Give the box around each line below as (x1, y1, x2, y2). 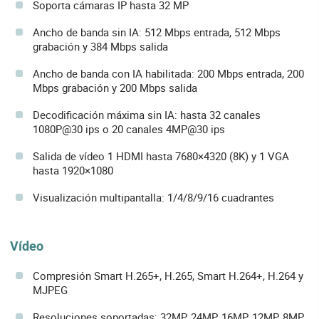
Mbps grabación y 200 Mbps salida (33, 80, 197, 95)
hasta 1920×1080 (33, 163, 113, 178)
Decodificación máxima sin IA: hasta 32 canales (33, 108, 261, 122)
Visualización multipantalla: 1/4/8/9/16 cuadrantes (33, 190, 274, 205)
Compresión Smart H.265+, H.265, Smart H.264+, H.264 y (33, 268, 303, 283)
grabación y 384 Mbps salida (33, 39, 168, 54)
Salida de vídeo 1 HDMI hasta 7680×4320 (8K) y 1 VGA (33, 149, 289, 164)
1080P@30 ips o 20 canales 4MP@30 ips (33, 122, 225, 137)
